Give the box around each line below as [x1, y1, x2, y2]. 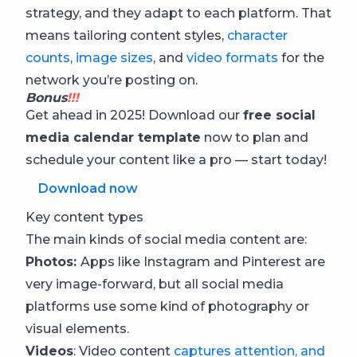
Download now [38, 181, 138, 196]
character [227, 28, 288, 43]
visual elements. [25, 321, 129, 336]
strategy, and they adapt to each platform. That [25, 6, 331, 21]
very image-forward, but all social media [25, 277, 284, 292]
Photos [25, 254, 73, 269]
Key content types [25, 210, 143, 225]
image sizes [76, 50, 153, 65]
